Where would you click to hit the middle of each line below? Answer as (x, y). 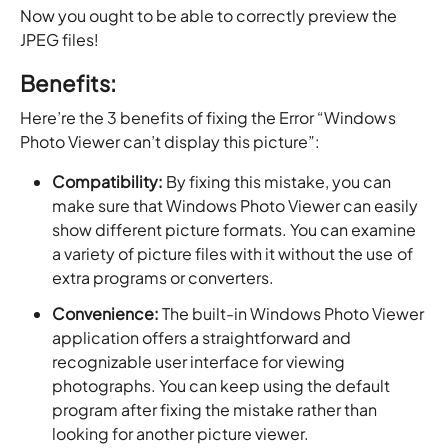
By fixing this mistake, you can (277, 182)
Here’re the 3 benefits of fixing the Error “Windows (208, 118)
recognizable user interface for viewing (199, 362)
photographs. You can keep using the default (221, 386)
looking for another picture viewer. (181, 434)
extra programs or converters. (163, 278)
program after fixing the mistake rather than (215, 410)
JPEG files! (60, 40)
